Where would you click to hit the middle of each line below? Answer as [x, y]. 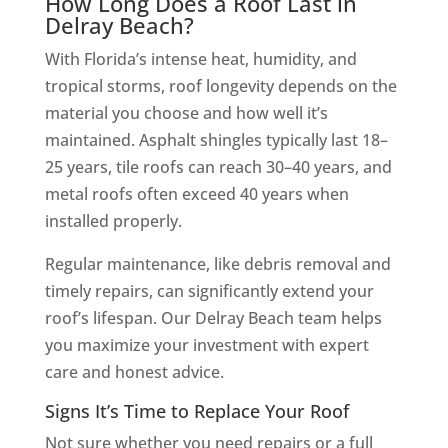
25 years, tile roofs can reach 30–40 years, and [218, 166]
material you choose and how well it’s [186, 112]
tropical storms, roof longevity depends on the [220, 85]
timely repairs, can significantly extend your [209, 290]
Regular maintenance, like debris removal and [217, 263]
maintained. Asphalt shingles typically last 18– [216, 139]
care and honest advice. [134, 371]
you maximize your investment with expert [206, 344]
